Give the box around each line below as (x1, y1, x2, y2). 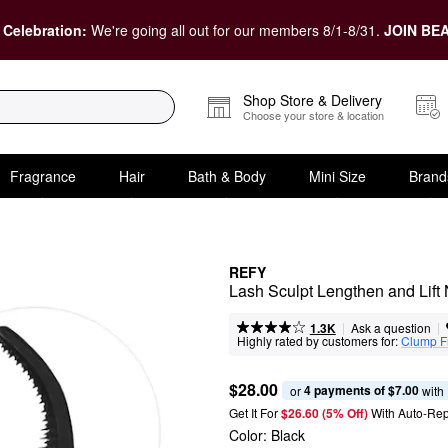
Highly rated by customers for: (237, 332, 398, 349)
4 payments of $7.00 (304, 380, 419, 399)
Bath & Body (187, 165, 266, 186)
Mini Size (308, 165, 366, 186)
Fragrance (9, 165, 76, 186)
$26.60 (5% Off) (281, 404, 371, 422)
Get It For (229, 404, 278, 421)
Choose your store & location (243, 107, 384, 123)
